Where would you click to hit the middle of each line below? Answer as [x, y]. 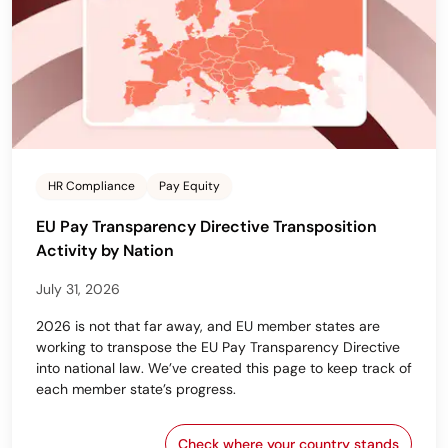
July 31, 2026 [78, 289]
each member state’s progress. [136, 389]
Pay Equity [189, 186]
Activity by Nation [105, 251]
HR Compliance [91, 186]
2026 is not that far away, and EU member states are [208, 326]
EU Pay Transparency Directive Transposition [206, 227]
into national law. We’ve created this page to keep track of [224, 368]
